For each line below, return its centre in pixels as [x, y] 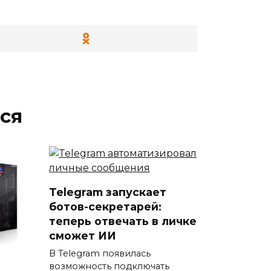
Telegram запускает [108, 192]
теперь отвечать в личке [123, 221]
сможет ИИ [83, 236]
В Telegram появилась [100, 254]
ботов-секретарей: [105, 207]
